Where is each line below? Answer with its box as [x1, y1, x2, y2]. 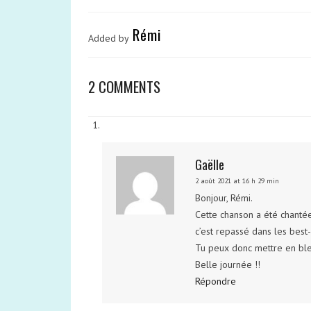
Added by [88, 32, 129, 44]
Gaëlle [195, 155, 225, 174]
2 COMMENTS [88, 76, 160, 97]
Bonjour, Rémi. [195, 192, 253, 204]
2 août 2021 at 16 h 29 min [195, 176, 280, 185]
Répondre [195, 275, 237, 287]
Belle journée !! [195, 258, 261, 271]
